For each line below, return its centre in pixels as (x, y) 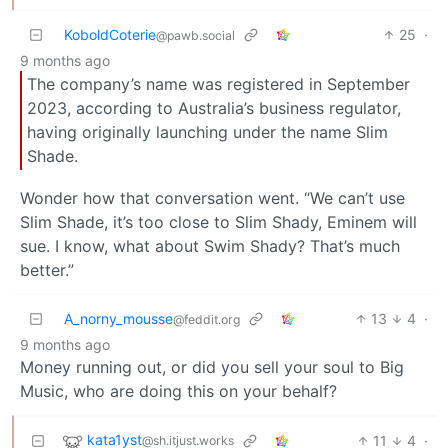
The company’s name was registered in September (218, 84)
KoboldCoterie (110, 34)
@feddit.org (206, 319)
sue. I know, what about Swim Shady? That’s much (210, 245)
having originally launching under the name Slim (207, 132)
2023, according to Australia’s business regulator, (214, 108)
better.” (47, 269)
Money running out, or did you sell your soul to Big (212, 366)
